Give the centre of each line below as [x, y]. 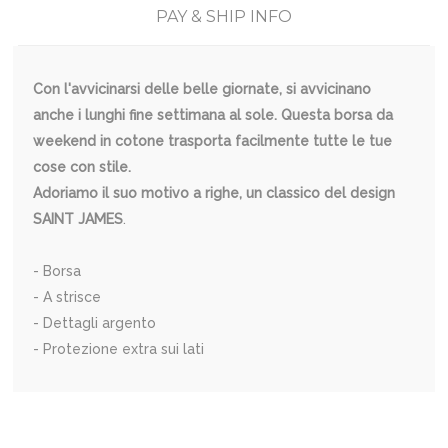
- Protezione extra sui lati [119, 348]
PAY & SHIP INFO [223, 16]
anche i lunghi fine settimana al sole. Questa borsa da [213, 114]
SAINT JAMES [78, 218]
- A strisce [67, 296]
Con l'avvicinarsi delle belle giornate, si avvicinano [202, 88]
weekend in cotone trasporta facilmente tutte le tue [213, 140]
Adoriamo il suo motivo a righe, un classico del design [214, 192]
